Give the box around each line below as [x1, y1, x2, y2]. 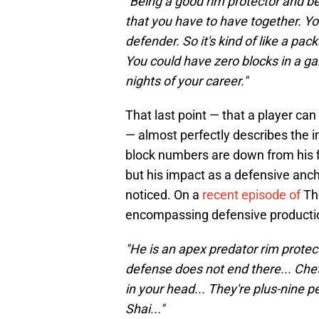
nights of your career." [125, 73, 248, 89]
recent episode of [202, 187, 300, 203]
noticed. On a [125, 187, 202, 203]
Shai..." [125, 301, 164, 317]
